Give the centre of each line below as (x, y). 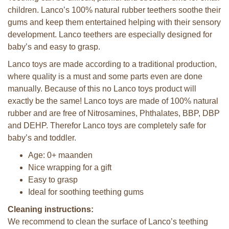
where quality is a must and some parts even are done (105, 76)
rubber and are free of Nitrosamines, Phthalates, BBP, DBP (114, 113)
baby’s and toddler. (42, 138)
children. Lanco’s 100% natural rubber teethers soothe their (114, 10)
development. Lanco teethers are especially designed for (110, 35)
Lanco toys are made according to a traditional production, (112, 64)
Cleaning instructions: (51, 209)
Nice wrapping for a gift (70, 167)
